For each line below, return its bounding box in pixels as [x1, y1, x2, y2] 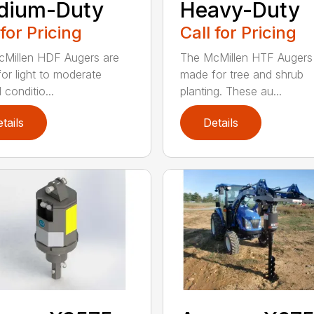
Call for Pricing [179, 22, 296, 43]
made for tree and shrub [179, 67, 303, 81]
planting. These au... [179, 83, 282, 98]
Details [203, 115, 238, 130]
